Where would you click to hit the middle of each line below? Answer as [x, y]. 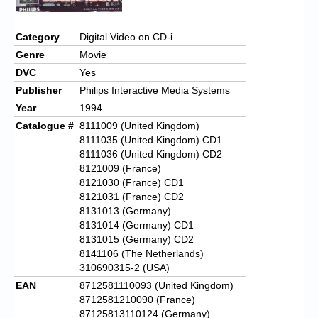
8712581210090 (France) [137, 299]
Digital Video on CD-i [126, 37]
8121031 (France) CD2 [132, 196]
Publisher [39, 90]
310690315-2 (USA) [125, 267]
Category [38, 37]
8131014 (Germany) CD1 [137, 225]
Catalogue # [45, 125]
